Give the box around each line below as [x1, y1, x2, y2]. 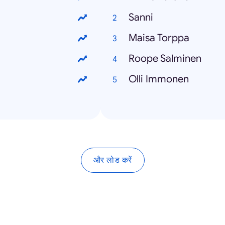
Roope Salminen [129, 52, 201, 65]
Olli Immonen [129, 73, 189, 85]
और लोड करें [93, 156, 132, 164]
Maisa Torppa [129, 32, 189, 44]
